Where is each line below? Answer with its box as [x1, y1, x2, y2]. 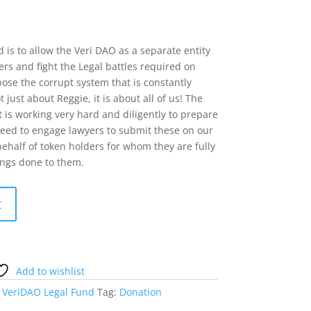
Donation [119, 285, 162, 299]
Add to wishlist [16, 264, 85, 278]
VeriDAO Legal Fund [1, 285, 94, 299]
